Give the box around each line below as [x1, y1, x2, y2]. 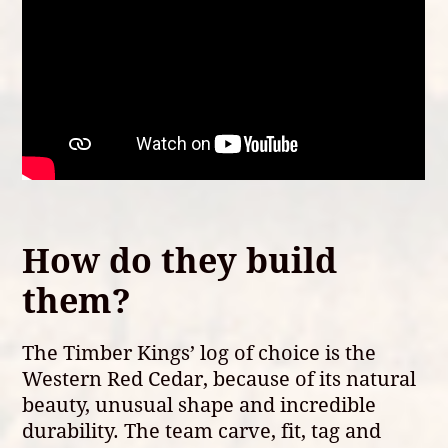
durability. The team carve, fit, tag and [22, 416, 382, 444]
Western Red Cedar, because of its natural [22, 364, 417, 392]
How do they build [22, 236, 338, 283]
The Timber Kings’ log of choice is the [22, 338, 377, 366]
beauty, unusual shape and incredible [22, 390, 377, 418]
